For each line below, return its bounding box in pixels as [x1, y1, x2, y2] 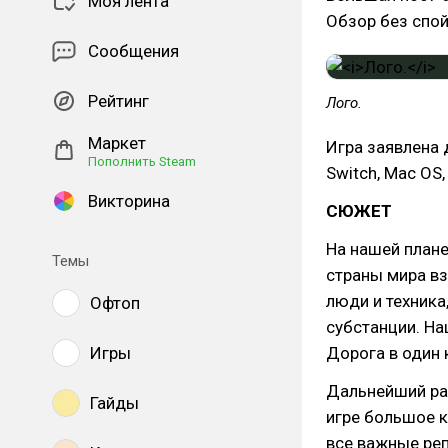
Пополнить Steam [88, 154, 196, 169]
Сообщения [88, 41, 179, 61]
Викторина [88, 191, 170, 211]
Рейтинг [88, 91, 149, 111]
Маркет [88, 133, 146, 153]
